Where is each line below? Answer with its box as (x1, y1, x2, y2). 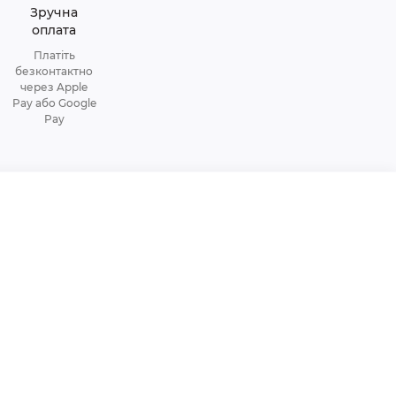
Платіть (33, 49, 75, 62)
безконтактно (15, 65, 93, 78)
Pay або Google (11, 96, 96, 110)
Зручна (30, 4, 78, 20)
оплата (32, 22, 76, 38)
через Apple (20, 80, 88, 94)
